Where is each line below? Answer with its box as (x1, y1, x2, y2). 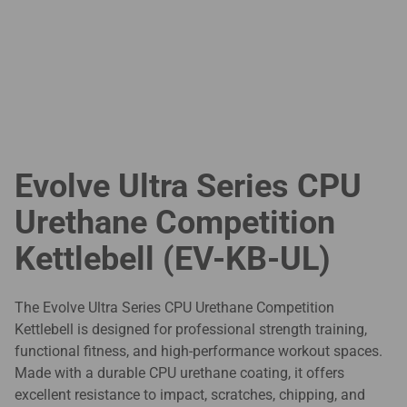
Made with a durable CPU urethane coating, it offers (15, 364, 344, 382)
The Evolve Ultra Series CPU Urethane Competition (15, 299, 334, 317)
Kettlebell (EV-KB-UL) (15, 240, 331, 279)
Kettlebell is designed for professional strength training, (15, 321, 367, 339)
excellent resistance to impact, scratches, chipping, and (15, 386, 365, 404)
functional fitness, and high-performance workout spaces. (15, 342, 382, 361)
